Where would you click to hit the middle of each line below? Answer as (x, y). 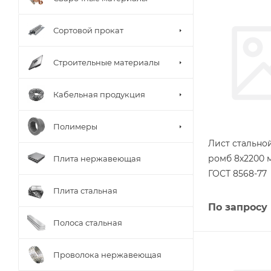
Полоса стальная (88, 222)
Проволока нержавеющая (107, 254)
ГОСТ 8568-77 (237, 173)
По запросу (238, 207)
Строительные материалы (106, 62)
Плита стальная (85, 190)
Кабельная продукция (99, 94)
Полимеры (75, 126)
